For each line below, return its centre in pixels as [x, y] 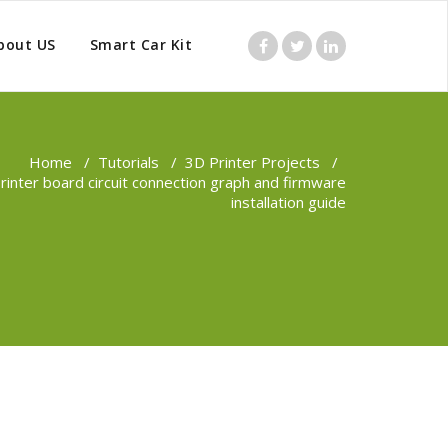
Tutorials [128, 162]
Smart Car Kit [140, 44]
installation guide [288, 202]
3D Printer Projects [252, 162]
